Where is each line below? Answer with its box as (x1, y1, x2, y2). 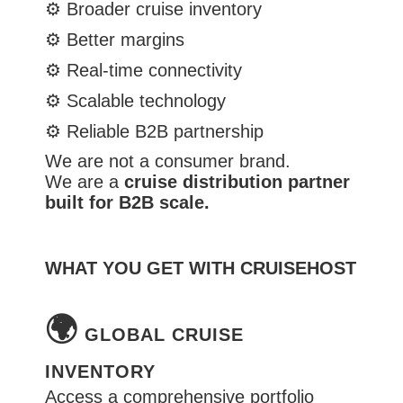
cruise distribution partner (124, 172, 350, 192)
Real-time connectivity (67, 60, 242, 80)
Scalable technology (67, 91, 226, 111)
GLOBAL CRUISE (78, 325, 244, 345)
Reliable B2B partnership (67, 121, 264, 141)
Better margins (67, 30, 184, 49)
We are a (45, 172, 124, 192)
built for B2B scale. (45, 193, 210, 212)
